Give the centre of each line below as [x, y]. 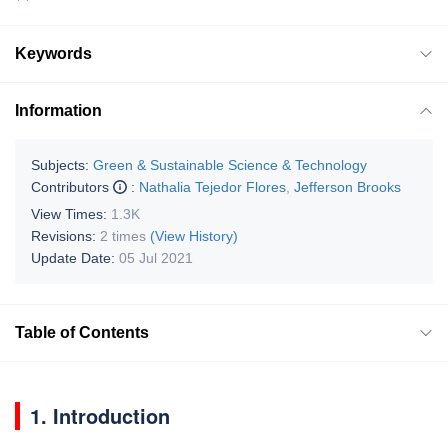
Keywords [53, 53]
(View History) [194, 235]
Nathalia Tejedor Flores [212, 186]
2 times [123, 235]
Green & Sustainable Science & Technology [230, 164]
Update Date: [75, 257]
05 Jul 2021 [156, 257]
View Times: [71, 213]
